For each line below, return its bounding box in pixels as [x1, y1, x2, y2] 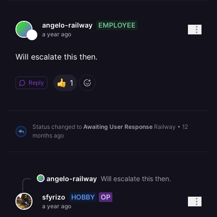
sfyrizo [42, 193, 65, 201]
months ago [32, 132, 64, 139]
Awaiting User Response [83, 123, 153, 130]
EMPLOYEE [98, 20, 136, 29]
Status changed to [32, 123, 83, 130]
